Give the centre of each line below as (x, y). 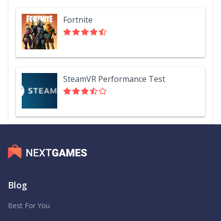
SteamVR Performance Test (114, 79)
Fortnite (78, 20)
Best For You (29, 205)
